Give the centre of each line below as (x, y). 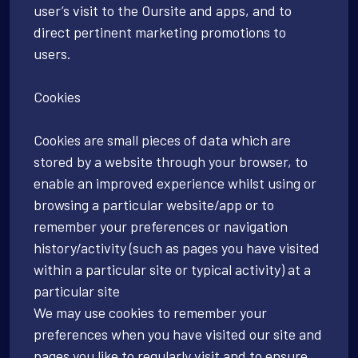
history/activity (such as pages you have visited (177, 247)
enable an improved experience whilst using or (175, 183)
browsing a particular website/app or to (154, 204)
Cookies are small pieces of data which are (162, 139)
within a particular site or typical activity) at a (172, 269)
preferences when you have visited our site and (178, 334)
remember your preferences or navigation (161, 226)
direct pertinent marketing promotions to (160, 32)
